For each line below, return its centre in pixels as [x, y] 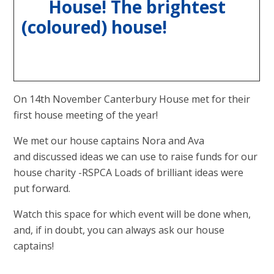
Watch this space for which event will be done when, [132, 214]
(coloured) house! [137, 27]
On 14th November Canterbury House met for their [132, 99]
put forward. [42, 188]
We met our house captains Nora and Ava [109, 140]
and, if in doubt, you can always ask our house [119, 230]
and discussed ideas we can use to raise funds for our [136, 156]
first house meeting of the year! [86, 115]
